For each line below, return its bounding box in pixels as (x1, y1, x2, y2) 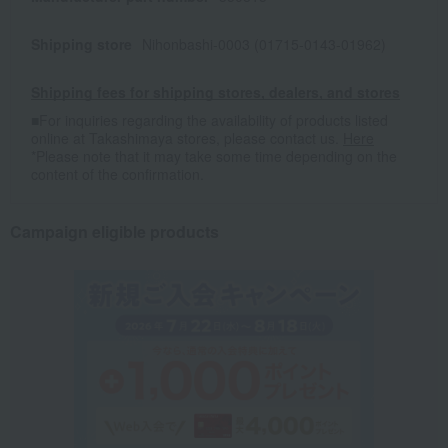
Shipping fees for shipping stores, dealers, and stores (31, 82, 400, 103)
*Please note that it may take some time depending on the (31, 146, 397, 167)
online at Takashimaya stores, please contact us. (31, 128, 343, 149)
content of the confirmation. (31, 164, 204, 185)
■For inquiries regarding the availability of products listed (31, 110, 388, 131)
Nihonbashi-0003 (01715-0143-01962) (142, 34, 386, 55)
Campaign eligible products (10, 220, 219, 244)
